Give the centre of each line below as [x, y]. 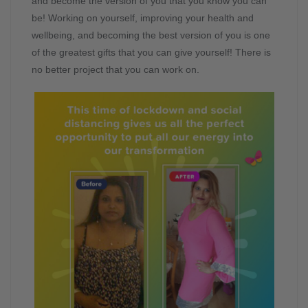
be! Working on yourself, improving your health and [143, 18]
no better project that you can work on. [115, 69]
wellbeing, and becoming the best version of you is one [151, 35]
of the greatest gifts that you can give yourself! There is [151, 52]
